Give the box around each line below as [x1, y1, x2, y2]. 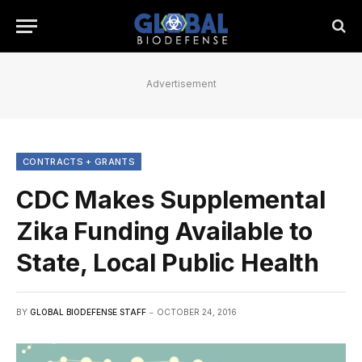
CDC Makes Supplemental [16, 185, 326, 214]
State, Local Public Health [16, 248, 320, 277]
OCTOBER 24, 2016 [157, 307, 237, 317]
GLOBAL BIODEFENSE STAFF [30, 307, 146, 317]
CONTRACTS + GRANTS [23, 156, 135, 167]
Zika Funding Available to [16, 217, 314, 246]
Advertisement [145, 78, 217, 90]
